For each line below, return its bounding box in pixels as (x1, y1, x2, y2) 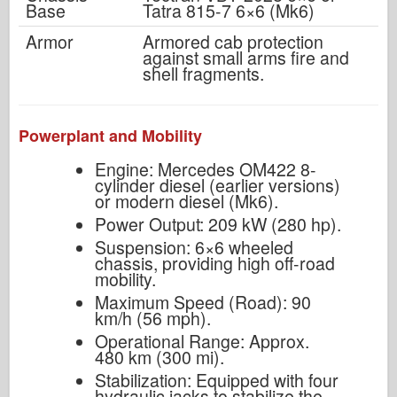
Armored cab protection (143, 28, 323, 54)
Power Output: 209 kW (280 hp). (94, 211, 341, 237)
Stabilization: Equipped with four (94, 367, 339, 393)
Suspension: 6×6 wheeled (94, 234, 293, 260)
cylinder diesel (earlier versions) (94, 172, 340, 198)
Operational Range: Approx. (94, 328, 309, 354)
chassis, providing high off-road (94, 250, 335, 276)
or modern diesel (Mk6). (94, 188, 278, 214)
